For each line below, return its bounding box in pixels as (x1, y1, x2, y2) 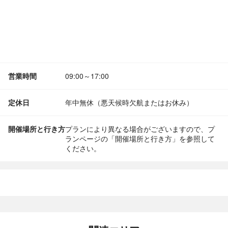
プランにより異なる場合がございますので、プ (65, 124, 215, 134)
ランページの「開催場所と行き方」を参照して (65, 133, 215, 144)
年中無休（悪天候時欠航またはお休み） (65, 97, 193, 107)
